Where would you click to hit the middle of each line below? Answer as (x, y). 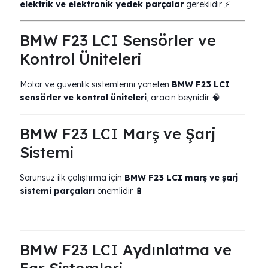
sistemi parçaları (57, 191)
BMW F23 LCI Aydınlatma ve (126, 250)
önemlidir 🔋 (119, 191)
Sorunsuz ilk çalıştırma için (72, 178)
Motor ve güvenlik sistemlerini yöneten (96, 84)
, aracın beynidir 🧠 (183, 98)
